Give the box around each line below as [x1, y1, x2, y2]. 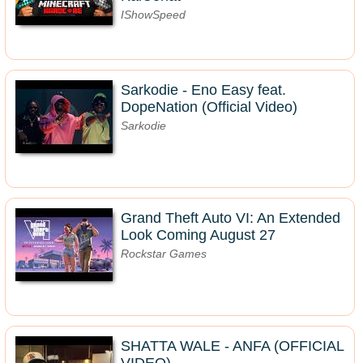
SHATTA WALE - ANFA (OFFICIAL [121, 338, 344, 354]
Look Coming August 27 [121, 227, 275, 243]
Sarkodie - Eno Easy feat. [121, 82, 286, 98]
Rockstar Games [121, 247, 207, 260]
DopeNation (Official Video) [121, 99, 297, 115]
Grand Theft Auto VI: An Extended [121, 210, 340, 226]
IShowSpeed [121, 8, 186, 21]
